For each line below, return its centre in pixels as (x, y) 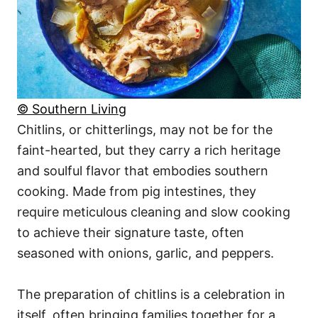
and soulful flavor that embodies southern (143, 170)
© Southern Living (72, 109)
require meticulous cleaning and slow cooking (154, 212)
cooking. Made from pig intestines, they (137, 191)
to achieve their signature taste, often (131, 232)
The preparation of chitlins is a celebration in (151, 294)
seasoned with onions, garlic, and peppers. (146, 253)
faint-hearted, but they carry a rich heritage (149, 150)
